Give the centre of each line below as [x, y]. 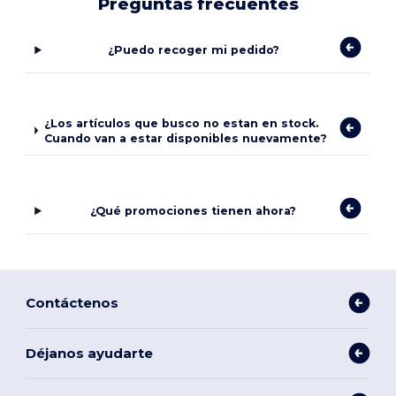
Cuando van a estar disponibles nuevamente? [185, 138]
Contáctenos [72, 302]
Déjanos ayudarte [90, 353]
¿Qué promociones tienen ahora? [194, 211]
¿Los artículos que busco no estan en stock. [181, 123]
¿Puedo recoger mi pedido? [193, 50]
